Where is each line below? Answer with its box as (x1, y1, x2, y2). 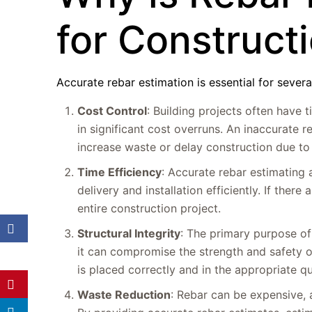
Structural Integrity (77, 226, 181, 240)
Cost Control (77, 104, 148, 118)
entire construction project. (77, 201, 221, 215)
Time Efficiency (77, 165, 162, 179)
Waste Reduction (77, 288, 171, 302)
